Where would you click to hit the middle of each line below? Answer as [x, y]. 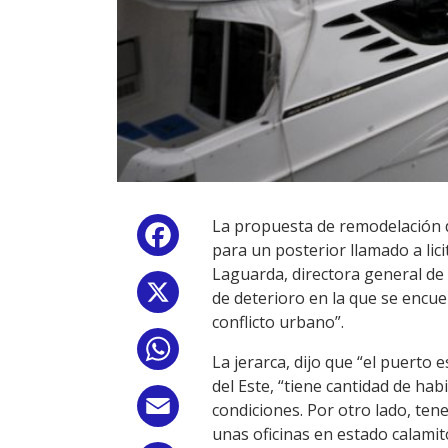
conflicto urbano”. [278, 322]
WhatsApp [222, 353]
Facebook [219, 239]
